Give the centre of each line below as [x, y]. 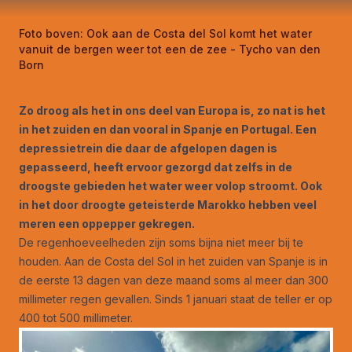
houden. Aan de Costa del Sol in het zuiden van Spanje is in [173, 261]
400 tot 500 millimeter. [76, 317]
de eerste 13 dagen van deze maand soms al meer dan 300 [174, 280]
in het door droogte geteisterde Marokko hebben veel [168, 204]
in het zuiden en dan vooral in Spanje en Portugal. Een [168, 129]
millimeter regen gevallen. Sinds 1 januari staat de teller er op [176, 299]
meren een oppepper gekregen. [107, 223]
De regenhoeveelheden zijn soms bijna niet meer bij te [161, 242]
